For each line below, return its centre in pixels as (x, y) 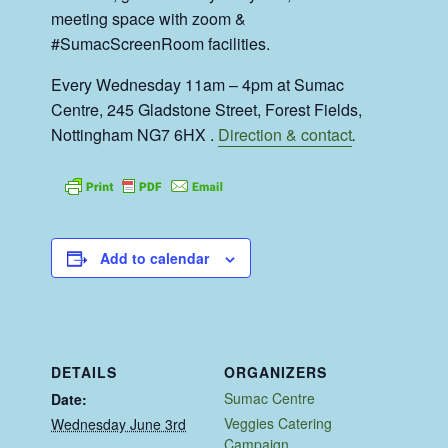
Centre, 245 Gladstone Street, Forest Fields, (207, 110)
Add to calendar (155, 258)
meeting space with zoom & (149, 19)
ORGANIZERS (275, 372)
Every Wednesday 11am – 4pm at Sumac (198, 85)
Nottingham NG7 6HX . (135, 135)
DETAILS (84, 372)
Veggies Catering (278, 423)
